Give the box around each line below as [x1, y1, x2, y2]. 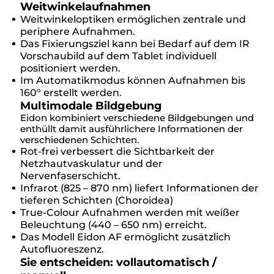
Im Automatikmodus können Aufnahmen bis [20, 74, 245, 86]
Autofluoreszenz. [20, 243, 104, 255]
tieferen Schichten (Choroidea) [20, 194, 173, 206]
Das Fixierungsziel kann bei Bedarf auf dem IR [20, 37, 250, 50]
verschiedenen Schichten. [20, 133, 139, 146]
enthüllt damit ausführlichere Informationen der [20, 122, 243, 135]
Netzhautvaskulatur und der [20, 157, 163, 169]
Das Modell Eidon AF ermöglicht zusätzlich [20, 231, 231, 243]
